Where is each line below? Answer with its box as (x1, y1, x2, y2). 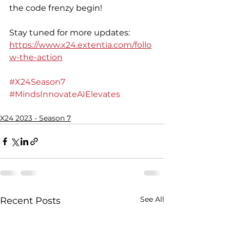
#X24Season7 (9, 77, 65, 87)
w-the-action (9, 52, 63, 62)
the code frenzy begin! (9, 3, 104, 13)
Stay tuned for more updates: (9, 28, 132, 37)
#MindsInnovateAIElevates (9, 89, 120, 99)
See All (140, 195, 164, 204)
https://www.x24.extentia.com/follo (9, 40, 151, 50)
